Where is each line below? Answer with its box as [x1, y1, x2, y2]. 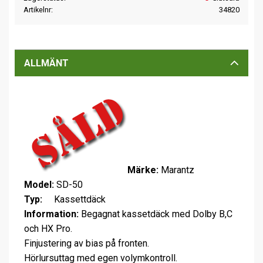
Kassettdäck [45, 193, 106, 205]
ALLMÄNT [24, 57, 69, 69]
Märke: [127, 164, 159, 176]
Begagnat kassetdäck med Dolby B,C [79, 208, 232, 220]
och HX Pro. [24, 222, 72, 234]
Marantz [159, 164, 194, 176]
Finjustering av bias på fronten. [24, 237, 149, 249]
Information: [24, 208, 79, 220]
